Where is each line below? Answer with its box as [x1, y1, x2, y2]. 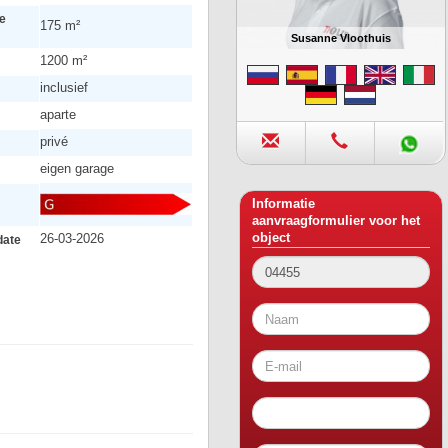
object [252, 231, 290, 246]
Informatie [252, 197, 315, 212]
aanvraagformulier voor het [252, 214, 420, 229]
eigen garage [39, 161, 114, 176]
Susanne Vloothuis [290, 32, 391, 45]
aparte [39, 107, 76, 122]
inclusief [39, 80, 88, 95]
